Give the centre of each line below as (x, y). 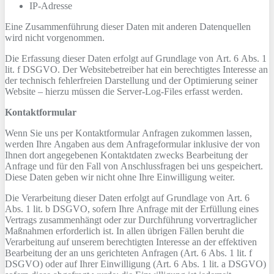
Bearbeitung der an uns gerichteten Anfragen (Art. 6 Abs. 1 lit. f (128, 253)
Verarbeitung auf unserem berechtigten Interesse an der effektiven (131, 242)
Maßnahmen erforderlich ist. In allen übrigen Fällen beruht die (124, 231)
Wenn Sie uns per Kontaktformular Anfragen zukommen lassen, (128, 133)
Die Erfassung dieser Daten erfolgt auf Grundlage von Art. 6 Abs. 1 (136, 58)
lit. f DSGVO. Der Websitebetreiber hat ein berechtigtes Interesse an (136, 69)
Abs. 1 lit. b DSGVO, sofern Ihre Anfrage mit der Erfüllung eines (132, 209)
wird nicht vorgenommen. (55, 38)
